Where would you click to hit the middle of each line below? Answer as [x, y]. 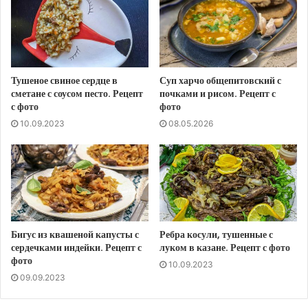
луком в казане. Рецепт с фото [225, 248]
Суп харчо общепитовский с [220, 80]
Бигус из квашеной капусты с [75, 235]
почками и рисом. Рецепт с [218, 93]
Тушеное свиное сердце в [64, 80]
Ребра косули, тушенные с [216, 235]
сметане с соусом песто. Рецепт [77, 93]
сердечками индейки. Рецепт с [76, 248]
